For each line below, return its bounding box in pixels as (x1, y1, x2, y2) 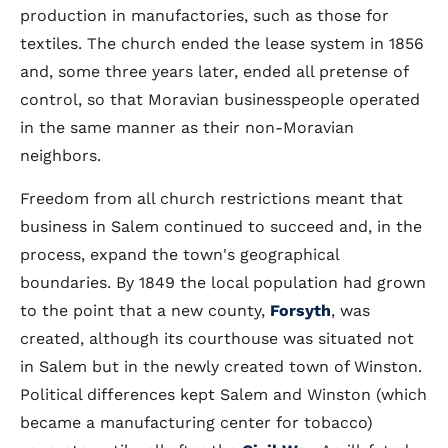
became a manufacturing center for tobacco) (20, 413, 373, 432)
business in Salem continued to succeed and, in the (20, 217, 422, 236)
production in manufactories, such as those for (20, 6, 389, 25)
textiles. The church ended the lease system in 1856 (20, 34, 424, 53)
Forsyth (270, 301, 331, 320)
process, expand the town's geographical (20, 245, 339, 264)
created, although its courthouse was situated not (20, 329, 414, 348)
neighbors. (20, 146, 101, 165)
